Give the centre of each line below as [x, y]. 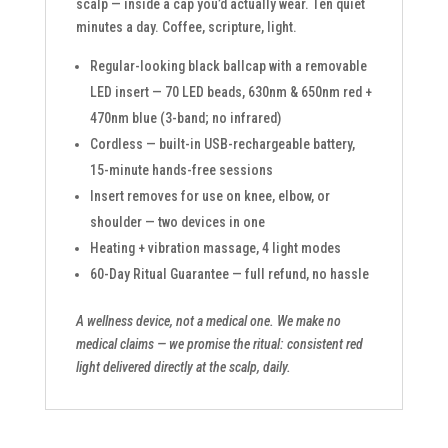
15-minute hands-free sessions [181, 169]
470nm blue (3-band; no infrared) [185, 117]
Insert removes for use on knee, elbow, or [209, 195]
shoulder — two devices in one [177, 221]
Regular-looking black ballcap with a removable [228, 65]
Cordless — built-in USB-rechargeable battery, [222, 143]
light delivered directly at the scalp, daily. [183, 366]
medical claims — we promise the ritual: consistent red [219, 343]
